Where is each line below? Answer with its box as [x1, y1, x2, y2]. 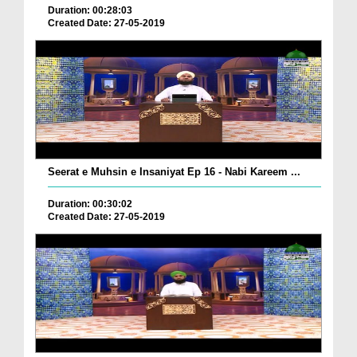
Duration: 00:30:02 [48, 198, 132, 210]
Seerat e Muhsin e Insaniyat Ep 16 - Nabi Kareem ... [48, 165, 300, 178]
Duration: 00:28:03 [48, 4, 132, 16]
